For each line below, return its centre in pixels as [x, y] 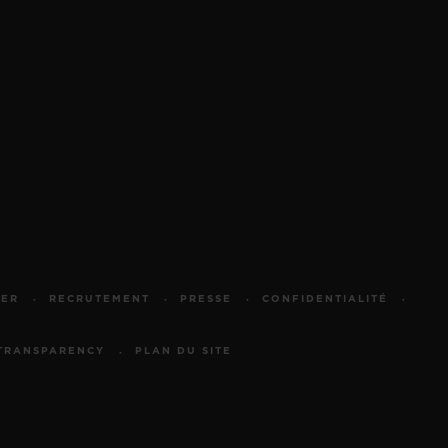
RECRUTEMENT [99, 298]
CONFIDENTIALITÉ [324, 298]
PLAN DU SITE [183, 351]
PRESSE [205, 298]
